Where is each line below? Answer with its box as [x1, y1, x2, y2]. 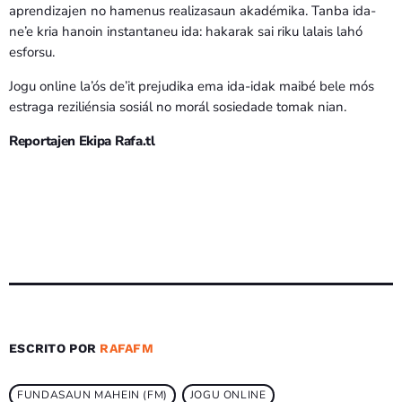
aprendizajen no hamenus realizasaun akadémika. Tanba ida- [9, 2, 376, 21]
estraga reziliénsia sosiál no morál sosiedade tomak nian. [9, 98, 346, 117]
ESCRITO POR [9, 341, 100, 356]
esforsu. [9, 43, 55, 62]
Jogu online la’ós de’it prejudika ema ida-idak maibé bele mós [9, 77, 374, 96]
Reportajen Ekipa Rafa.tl [9, 132, 155, 151]
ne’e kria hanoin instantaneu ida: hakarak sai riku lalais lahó [9, 22, 363, 41]
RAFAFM [100, 341, 154, 356]
